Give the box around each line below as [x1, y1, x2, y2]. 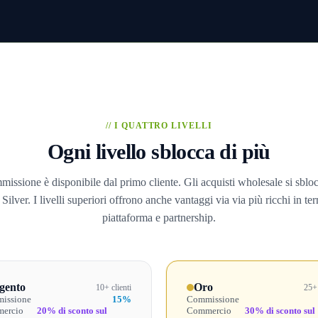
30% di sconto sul [245, 305, 316, 316]
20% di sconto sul [37, 305, 108, 316]
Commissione [187, 294, 239, 305]
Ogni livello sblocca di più [48, 140, 270, 163]
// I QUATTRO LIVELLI [105, 121, 213, 131]
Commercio [187, 305, 231, 316]
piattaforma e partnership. [102, 212, 216, 224]
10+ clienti [96, 282, 131, 292]
